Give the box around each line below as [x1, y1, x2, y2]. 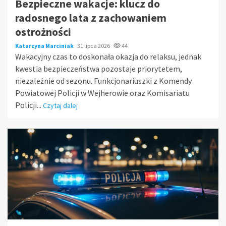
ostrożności [15, 24, 71, 39]
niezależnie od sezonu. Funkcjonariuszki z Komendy [15, 75, 192, 86]
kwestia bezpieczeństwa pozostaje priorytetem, [15, 63, 182, 74]
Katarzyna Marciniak [15, 41, 75, 49]
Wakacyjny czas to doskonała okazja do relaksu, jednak [15, 51, 201, 62]
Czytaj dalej [43, 100, 78, 110]
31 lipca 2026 [77, 41, 111, 49]
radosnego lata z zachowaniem [15, 10, 166, 25]
